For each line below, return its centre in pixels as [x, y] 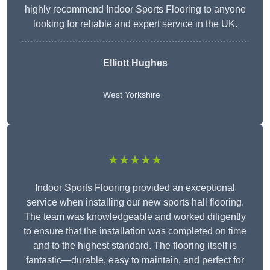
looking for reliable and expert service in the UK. [135, 24]
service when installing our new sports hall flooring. [135, 202]
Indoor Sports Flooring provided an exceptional [135, 188]
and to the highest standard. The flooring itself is [135, 246]
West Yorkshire [131, 95]
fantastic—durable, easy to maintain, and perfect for [135, 260]
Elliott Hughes [135, 63]
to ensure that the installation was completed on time [135, 231]
